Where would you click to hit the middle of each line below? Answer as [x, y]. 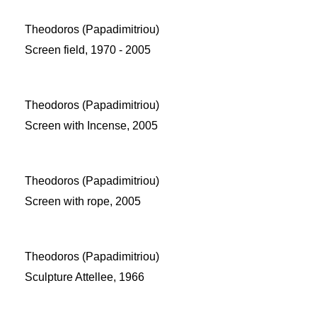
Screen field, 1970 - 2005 [88, 50]
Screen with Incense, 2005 [91, 126]
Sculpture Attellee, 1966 [85, 277]
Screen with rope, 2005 [83, 201]
